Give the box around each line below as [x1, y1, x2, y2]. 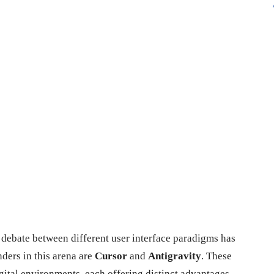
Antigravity [148, 250, 201, 262]
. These [201, 250, 232, 262]
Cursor [95, 250, 127, 262]
